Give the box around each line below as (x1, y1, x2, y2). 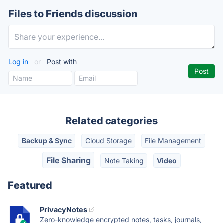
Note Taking (104, 156, 144, 165)
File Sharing (46, 155, 91, 165)
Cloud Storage (85, 136, 132, 145)
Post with (45, 57, 77, 66)
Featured (8, 179, 52, 191)
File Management (145, 136, 202, 145)
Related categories (65, 115, 158, 127)
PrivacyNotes (40, 205, 87, 214)
